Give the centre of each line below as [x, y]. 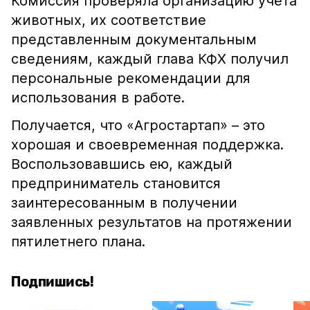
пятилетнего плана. [78, 241]
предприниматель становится [116, 183]
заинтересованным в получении [124, 203]
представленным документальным [134, 39]
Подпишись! [52, 282]
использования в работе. [100, 98]
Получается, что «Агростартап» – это [138, 125]
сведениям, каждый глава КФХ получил [150, 59]
